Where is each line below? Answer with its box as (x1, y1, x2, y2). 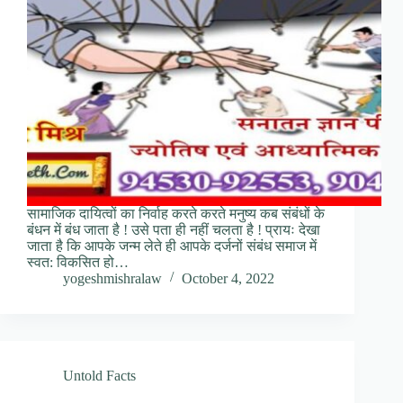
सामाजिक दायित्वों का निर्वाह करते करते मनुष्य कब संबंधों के (27, 206, 325, 222)
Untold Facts (63, 368, 136, 384)
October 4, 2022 (182, 271, 274, 287)
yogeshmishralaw (63, 271, 162, 287)
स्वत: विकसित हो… (27, 255, 129, 271)
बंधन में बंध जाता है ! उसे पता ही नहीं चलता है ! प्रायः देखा (27, 222, 320, 238)
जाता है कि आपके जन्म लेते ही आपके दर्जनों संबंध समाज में (27, 238, 317, 255)
